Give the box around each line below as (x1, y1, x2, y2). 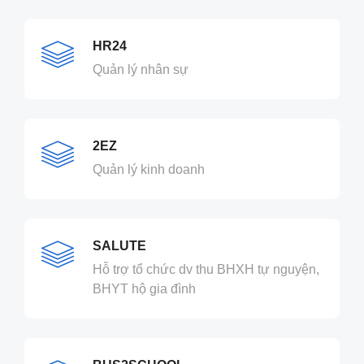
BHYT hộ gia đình (93, 282, 196, 297)
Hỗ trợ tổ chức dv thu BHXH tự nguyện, (93, 262, 319, 277)
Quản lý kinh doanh (93, 162, 205, 177)
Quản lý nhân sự (93, 63, 188, 77)
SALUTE (93, 239, 146, 253)
